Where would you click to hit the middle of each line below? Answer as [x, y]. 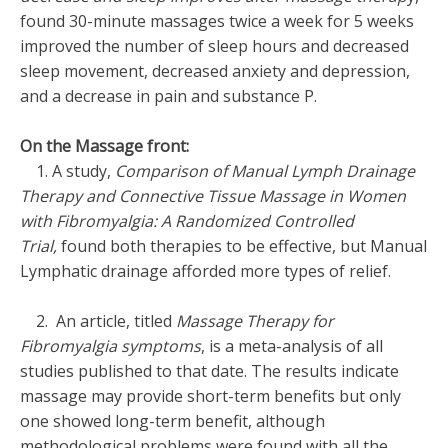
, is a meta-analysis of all [292, 346]
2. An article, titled [98, 321]
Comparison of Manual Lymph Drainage [265, 171]
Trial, [38, 246]
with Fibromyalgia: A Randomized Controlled [187, 221]
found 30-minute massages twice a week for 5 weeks [217, 21]
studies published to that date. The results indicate [209, 371]
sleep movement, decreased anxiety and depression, [215, 71]
